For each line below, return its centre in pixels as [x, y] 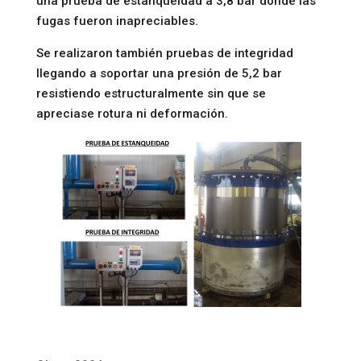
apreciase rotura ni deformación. [132, 114]
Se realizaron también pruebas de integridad [164, 54]
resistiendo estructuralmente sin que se [151, 94]
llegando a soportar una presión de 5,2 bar [159, 74]
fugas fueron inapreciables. [117, 21]
